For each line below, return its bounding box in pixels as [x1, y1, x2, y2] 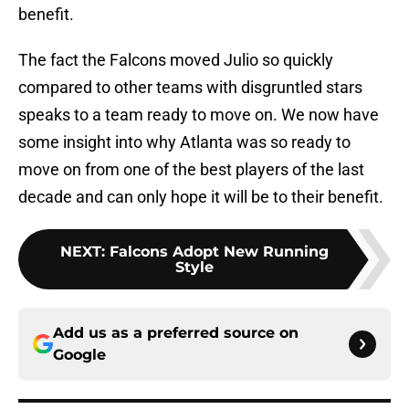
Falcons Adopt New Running [110, 243, 329, 261]
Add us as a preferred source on [53, 324, 299, 342]
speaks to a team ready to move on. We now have [18, 105, 379, 125]
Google [53, 346, 106, 364]
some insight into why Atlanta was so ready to [18, 132, 351, 152]
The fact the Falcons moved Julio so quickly [18, 50, 333, 70]
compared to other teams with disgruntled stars [18, 78, 362, 98]
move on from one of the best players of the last [18, 160, 364, 180]
